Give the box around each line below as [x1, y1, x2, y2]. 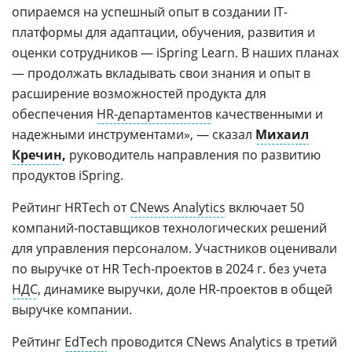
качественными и [212, 104, 323, 123]
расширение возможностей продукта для [12, 84, 266, 102]
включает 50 [225, 198, 304, 216]
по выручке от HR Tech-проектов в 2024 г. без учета [12, 259, 327, 277]
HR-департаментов [97, 104, 212, 123]
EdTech [64, 332, 108, 350]
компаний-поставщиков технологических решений [12, 218, 327, 236]
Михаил [255, 125, 309, 143]
